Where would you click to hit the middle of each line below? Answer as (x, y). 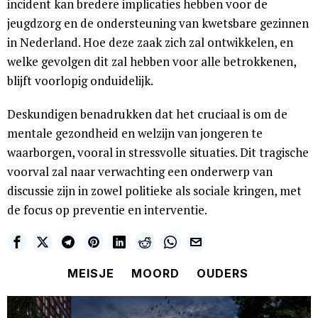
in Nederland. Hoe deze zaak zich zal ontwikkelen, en (150, 43)
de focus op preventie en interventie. (107, 210)
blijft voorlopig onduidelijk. (80, 81)
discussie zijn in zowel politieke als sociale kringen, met (154, 191)
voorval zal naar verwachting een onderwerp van (140, 172)
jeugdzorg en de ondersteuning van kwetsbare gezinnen (158, 23)
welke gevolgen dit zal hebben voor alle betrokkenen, (152, 62)
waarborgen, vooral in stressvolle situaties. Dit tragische (158, 153)
